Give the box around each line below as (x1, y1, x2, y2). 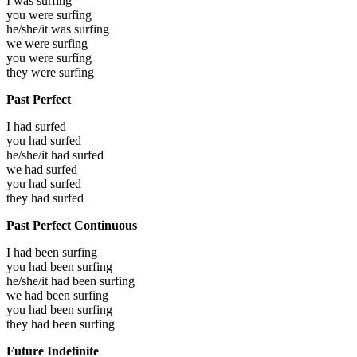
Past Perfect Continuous (6, 218, 137, 232)
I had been (6, 245, 62, 259)
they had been (6, 316, 80, 331)
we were (6, 36, 53, 50)
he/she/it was (6, 22, 74, 36)
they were (6, 65, 59, 79)
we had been (6, 288, 73, 302)
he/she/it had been (6, 273, 100, 288)
